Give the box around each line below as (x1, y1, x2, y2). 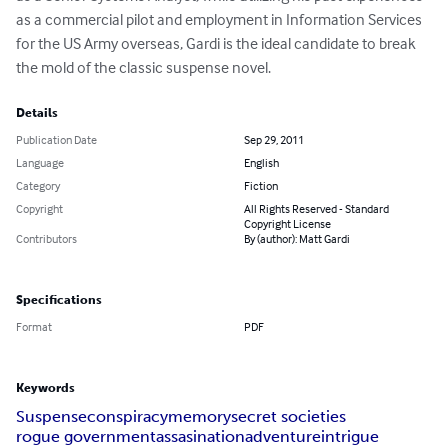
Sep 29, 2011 (244, 132, 304, 148)
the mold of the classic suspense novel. (16, 57, 271, 78)
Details (16, 106, 58, 121)
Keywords (16, 381, 75, 396)
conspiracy (87, 407, 168, 427)
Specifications (16, 293, 102, 308)
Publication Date (16, 132, 97, 148)
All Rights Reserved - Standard (244, 201, 389, 217)
